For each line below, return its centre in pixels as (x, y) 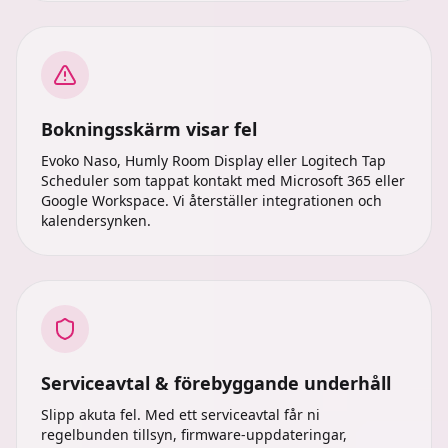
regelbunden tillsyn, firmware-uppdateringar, (194, 434)
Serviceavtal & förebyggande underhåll (216, 383)
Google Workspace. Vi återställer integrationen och (211, 200)
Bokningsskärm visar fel (149, 129)
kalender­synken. (96, 220)
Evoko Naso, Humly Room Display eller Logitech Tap (213, 160)
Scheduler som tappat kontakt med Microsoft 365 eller (223, 180)
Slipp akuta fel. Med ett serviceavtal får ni (180, 414)
